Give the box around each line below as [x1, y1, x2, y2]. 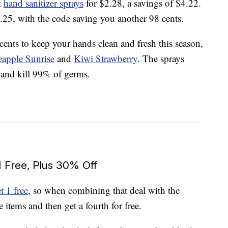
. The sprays [137, 52, 184, 65]
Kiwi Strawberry [74, 52, 137, 65]
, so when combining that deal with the [28, 184, 180, 197]
